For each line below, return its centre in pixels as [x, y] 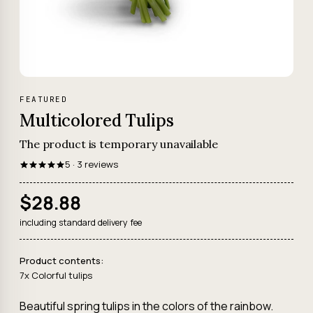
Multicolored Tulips [97, 121]
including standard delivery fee [81, 223]
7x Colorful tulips [56, 275]
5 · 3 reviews [92, 164]
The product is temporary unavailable [119, 144]
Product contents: [61, 261]
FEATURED [44, 99]
